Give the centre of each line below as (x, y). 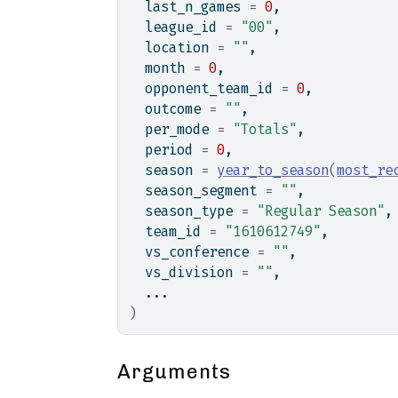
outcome (169, 109)
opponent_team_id (205, 88)
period (165, 150)
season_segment (197, 191)
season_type (185, 211)
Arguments (175, 372)
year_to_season (273, 170)
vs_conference (193, 252)
